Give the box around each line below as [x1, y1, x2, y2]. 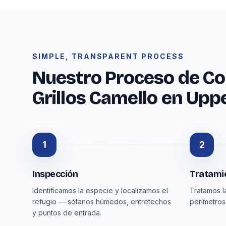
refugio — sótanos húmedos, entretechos [32, 197, 171, 206]
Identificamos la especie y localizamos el [32, 186, 168, 195]
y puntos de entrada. [32, 208, 101, 217]
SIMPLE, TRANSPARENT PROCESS [32, 52, 184, 61]
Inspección [32, 168, 78, 180]
